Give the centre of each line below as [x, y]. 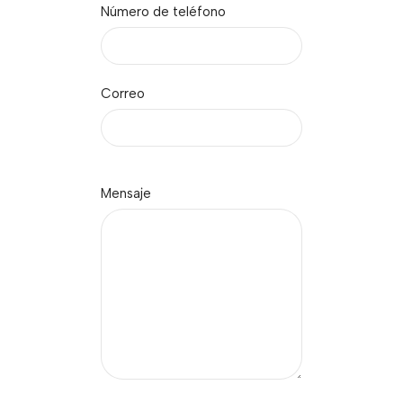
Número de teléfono [163, 12]
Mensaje [126, 193]
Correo [123, 94]
